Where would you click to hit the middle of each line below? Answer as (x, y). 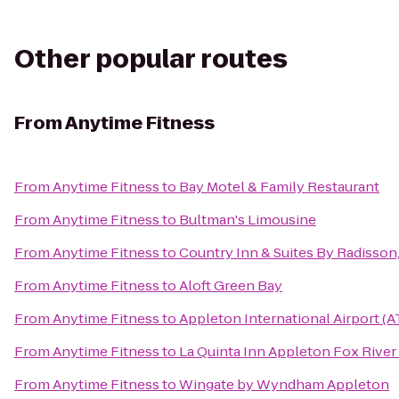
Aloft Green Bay (231, 285)
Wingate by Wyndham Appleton (284, 384)
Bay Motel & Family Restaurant (279, 187)
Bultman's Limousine (248, 220)
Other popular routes (151, 59)
